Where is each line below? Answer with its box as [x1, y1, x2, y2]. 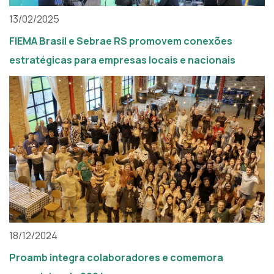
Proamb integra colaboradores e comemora [9, 251, 223, 265]
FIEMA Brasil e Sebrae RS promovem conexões [9, 34, 232, 48]
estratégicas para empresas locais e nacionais [9, 53, 235, 67]
